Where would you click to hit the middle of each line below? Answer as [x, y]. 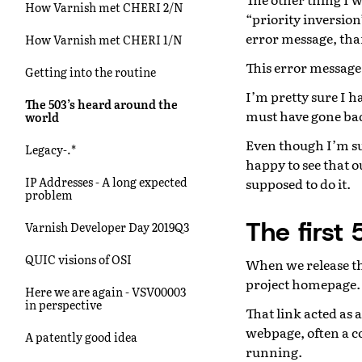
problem [49, 194]
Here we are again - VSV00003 [106, 291]
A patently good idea [81, 337]
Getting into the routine [90, 72]
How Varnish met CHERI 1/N [104, 39]
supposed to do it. [298, 183]
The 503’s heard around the [101, 104]
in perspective [63, 304]
